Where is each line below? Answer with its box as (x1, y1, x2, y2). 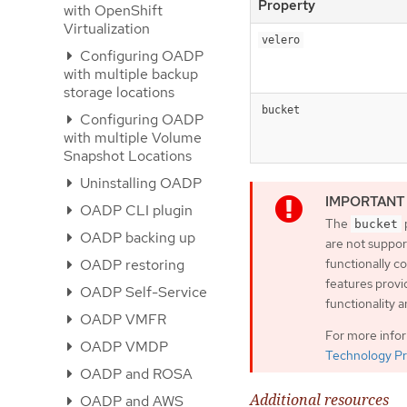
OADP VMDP (76, 337, 168, 356)
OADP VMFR (76, 310, 166, 329)
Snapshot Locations (64, 146, 192, 165)
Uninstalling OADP (76, 174, 202, 193)
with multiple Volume (64, 128, 202, 147)
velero (262, 34, 300, 47)
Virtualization (64, 19, 150, 38)
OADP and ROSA (76, 364, 193, 383)
